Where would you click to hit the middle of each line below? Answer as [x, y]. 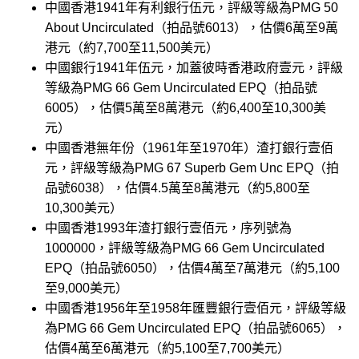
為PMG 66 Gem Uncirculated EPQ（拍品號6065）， [196, 328]
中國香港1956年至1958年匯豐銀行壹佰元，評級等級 [196, 308]
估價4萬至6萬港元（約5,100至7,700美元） [167, 348]
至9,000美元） [87, 288]
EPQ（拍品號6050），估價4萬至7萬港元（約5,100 [192, 268]
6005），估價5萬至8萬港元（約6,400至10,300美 [186, 108]
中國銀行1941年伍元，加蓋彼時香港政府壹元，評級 [194, 68]
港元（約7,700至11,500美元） [132, 48]
